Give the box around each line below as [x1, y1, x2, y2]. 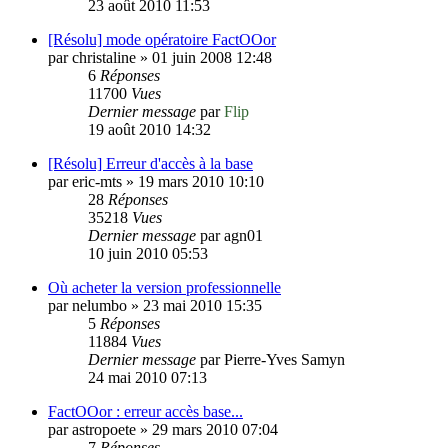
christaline [72, 48, 136, 66]
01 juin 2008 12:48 [152, 48, 272, 66]
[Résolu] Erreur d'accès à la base [48, 154, 253, 172]
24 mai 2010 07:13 [88, 368, 207, 386]
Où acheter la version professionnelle [48, 278, 281, 296]
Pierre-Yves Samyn [224, 350, 345, 368]
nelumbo [72, 296, 127, 314]
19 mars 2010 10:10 [138, 172, 264, 190]
